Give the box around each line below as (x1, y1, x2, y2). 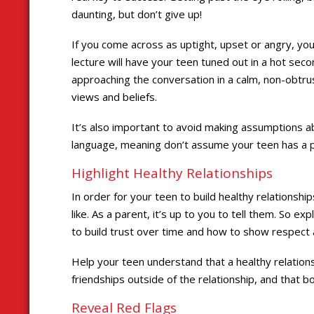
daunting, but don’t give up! (71, 7, 202, 22)
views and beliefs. (71, 90, 157, 104)
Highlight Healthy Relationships (71, 164, 273, 183)
